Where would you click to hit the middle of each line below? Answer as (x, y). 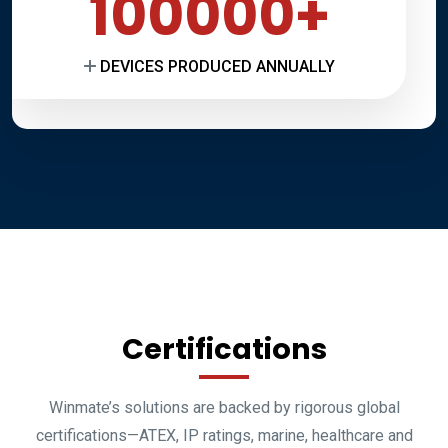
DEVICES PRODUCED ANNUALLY (217, 67)
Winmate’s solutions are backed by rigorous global (224, 408)
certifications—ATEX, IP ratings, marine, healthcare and (224, 436)
